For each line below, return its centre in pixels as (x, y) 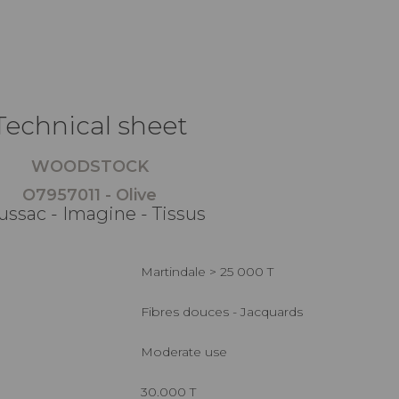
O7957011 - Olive (90, 195)
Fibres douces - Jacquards (226, 311)
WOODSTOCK (90, 166)
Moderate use (190, 351)
